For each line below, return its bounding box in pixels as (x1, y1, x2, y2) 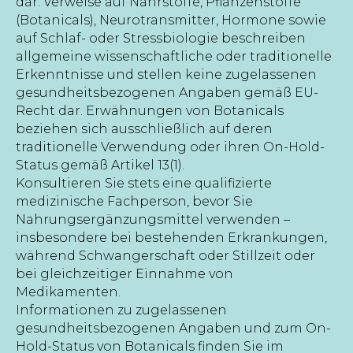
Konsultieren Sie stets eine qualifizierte (16, 175, 272, 191)
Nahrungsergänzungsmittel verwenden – (16, 211, 290, 227)
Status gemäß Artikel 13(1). (16, 157, 184, 173)
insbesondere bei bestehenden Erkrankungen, (16, 229, 327, 245)
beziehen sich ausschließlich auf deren (16, 121, 273, 136)
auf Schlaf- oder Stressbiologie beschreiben (16, 30, 306, 46)
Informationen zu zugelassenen (16, 302, 227, 318)
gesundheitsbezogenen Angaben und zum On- (16, 320, 331, 336)
